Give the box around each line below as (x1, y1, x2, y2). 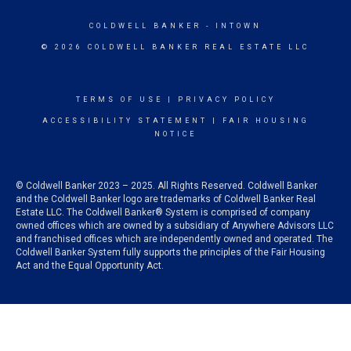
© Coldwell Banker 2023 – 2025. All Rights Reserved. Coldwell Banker (16, 180, 317, 191)
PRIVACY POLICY (177, 96, 276, 103)
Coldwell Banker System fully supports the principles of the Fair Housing (16, 247, 325, 258)
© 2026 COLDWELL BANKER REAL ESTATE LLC (42, 43, 309, 51)
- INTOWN (201, 22, 262, 30)
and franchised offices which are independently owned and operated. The (16, 233, 333, 244)
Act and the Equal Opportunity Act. (16, 260, 164, 271)
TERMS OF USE (75, 96, 163, 103)
